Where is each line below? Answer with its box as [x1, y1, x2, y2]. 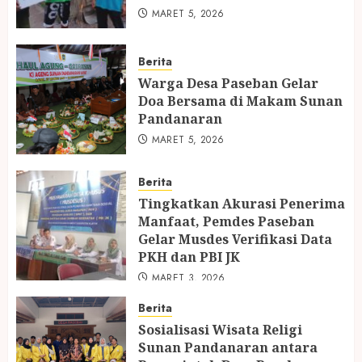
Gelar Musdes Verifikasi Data [138, 229, 332, 248]
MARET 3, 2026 [151, 270, 225, 285]
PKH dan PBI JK [138, 247, 240, 266]
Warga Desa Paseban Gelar [138, 74, 318, 93]
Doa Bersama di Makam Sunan [138, 92, 343, 111]
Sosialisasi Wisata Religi [138, 320, 302, 339]
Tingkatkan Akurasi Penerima [138, 194, 345, 213]
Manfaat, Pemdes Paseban [138, 212, 314, 230]
